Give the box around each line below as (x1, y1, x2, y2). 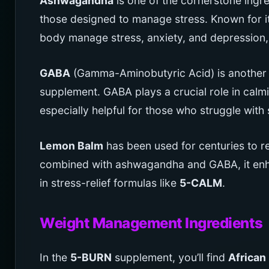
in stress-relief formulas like (40, 177, 180, 190)
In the (40, 251, 70, 264)
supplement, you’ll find (112, 251, 228, 264)
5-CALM (180, 177, 222, 190)
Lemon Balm (40, 139, 103, 153)
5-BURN (70, 251, 112, 264)
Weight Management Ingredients (40, 214, 263, 232)
